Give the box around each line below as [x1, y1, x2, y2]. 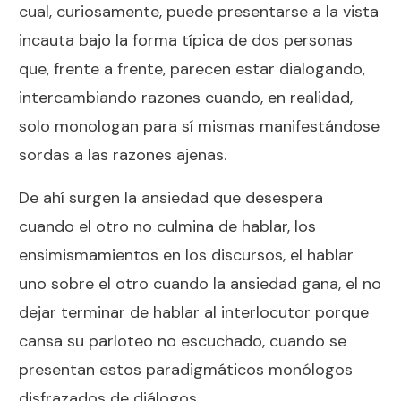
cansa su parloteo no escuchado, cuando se [19, 329, 346, 352]
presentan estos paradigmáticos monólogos [19, 358, 353, 380]
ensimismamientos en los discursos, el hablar [19, 243, 354, 266]
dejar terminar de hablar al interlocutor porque [19, 301, 369, 323]
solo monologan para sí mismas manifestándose [19, 115, 380, 137]
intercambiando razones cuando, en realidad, [19, 86, 353, 108]
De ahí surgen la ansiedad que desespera [19, 186, 323, 209]
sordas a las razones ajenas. [19, 143, 226, 166]
